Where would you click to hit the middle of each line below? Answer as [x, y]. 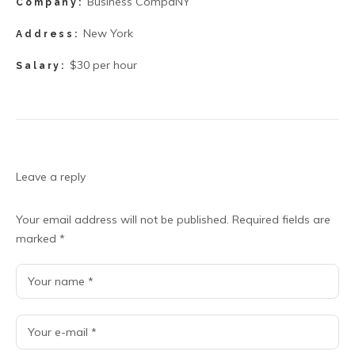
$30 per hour [104, 65]
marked [38, 238]
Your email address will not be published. [122, 219]
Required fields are [281, 219]
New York [109, 33]
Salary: [41, 65]
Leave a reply [51, 176]
